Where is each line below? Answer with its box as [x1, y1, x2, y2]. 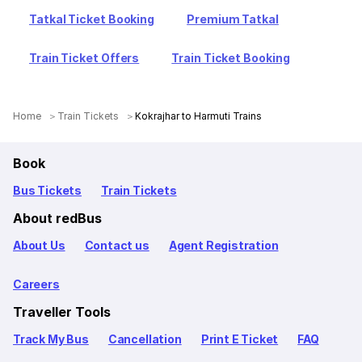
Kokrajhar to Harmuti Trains [135, 110, 263, 122]
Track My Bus [13, 332, 89, 346]
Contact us [84, 238, 149, 252]
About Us [13, 238, 65, 252]
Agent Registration [168, 238, 279, 252]
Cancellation [107, 332, 182, 346]
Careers [13, 277, 60, 291]
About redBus [13, 210, 102, 226]
